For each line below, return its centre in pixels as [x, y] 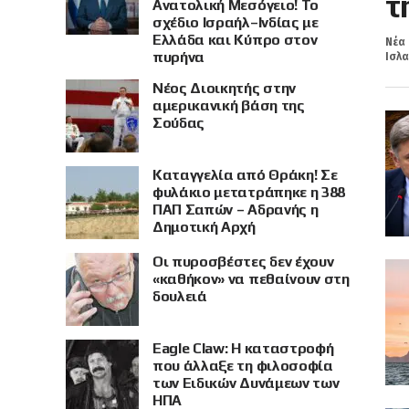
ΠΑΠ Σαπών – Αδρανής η [236, 210]
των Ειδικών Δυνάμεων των [246, 383]
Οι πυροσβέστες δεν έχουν [243, 262]
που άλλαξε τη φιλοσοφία [243, 366]
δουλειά [180, 296]
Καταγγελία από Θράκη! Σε [245, 175]
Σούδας [179, 123]
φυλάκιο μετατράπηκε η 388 [249, 192]
